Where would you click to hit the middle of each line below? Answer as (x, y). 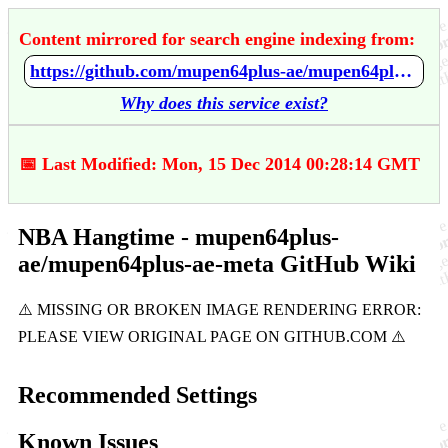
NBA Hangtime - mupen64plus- (178, 236)
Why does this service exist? (224, 103)
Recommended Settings (137, 394)
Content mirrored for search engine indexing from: (217, 39)
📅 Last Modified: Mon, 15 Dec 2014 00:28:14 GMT (219, 164)
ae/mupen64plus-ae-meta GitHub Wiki (217, 263)
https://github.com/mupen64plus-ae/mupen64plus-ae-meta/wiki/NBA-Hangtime (403, 71)
